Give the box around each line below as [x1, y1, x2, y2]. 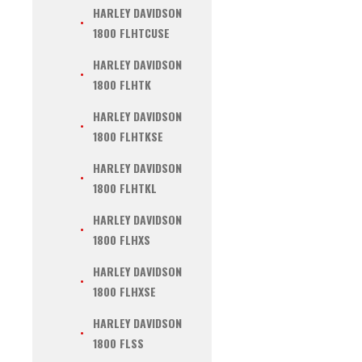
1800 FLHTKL [93, 179, 157, 196]
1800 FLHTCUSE [93, 24, 170, 41]
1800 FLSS [93, 335, 144, 351]
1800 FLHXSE [93, 283, 156, 300]
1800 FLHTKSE [93, 128, 163, 145]
